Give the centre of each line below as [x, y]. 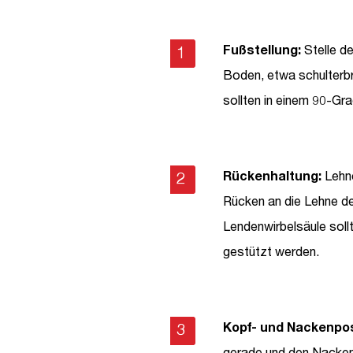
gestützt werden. [271, 251]
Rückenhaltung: [272, 175]
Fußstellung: [262, 49]
